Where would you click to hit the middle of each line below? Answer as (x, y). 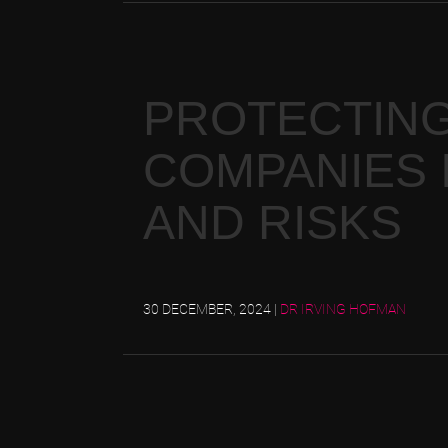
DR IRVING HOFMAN (343, 309)
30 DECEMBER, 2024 (208, 309)
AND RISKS (272, 222)
